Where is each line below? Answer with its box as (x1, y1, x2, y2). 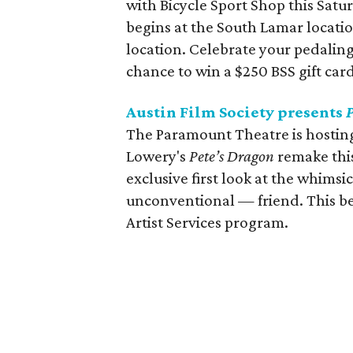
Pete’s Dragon (189, 147, 274, 165)
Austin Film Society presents (126, 102, 346, 121)
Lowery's (126, 147, 189, 165)
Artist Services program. (126, 213, 288, 232)
